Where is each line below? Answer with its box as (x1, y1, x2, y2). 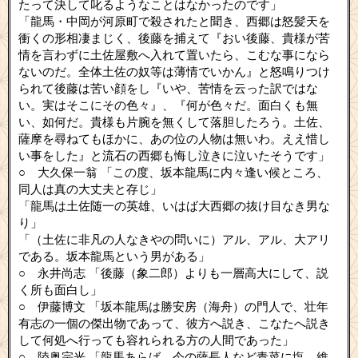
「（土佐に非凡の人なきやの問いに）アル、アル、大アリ (18, 233, 330, 247)
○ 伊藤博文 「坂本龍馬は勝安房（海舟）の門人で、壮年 (18, 300, 328, 314)
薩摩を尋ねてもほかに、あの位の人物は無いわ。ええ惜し (18, 133, 330, 146)
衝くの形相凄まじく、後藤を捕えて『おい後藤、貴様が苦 (18, 32, 330, 46)
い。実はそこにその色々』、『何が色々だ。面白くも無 (18, 99, 318, 113)
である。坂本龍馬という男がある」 (18, 250, 210, 264)
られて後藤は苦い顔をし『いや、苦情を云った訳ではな (18, 82, 318, 96)
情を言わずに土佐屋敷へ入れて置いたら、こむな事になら (18, 49, 330, 62)
